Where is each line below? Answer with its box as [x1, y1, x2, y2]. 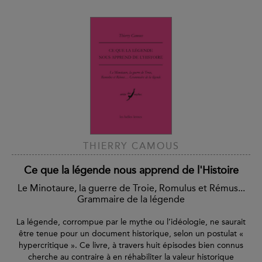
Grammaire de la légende [77, 194, 185, 205]
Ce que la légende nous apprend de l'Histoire [23, 164, 239, 177]
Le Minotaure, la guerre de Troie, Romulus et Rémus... [17, 182, 245, 194]
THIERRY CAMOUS [82, 140, 180, 152]
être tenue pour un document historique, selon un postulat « [19, 229, 243, 239]
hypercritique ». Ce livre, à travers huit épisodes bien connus [19, 240, 243, 251]
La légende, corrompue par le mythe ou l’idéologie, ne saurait [16, 217, 246, 227]
